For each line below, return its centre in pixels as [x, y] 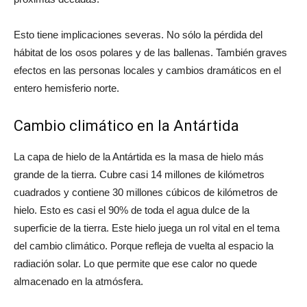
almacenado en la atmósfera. [78, 282]
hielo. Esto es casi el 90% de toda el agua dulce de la [132, 210]
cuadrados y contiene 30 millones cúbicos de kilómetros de [146, 193]
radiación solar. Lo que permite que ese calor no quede [135, 264]
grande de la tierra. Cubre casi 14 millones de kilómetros [139, 175]
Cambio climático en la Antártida [126, 126]
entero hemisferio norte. [66, 88]
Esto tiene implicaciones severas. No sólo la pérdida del [138, 35]
